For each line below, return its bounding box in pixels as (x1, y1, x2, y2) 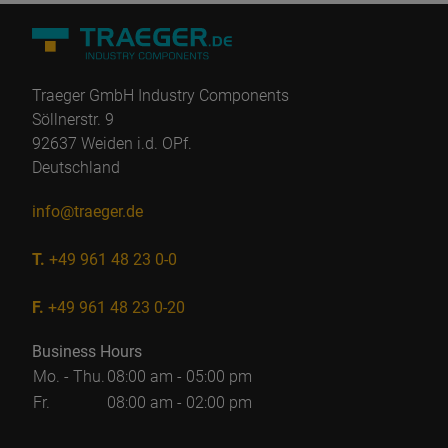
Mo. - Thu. (33, 367, 105, 386)
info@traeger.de (32, 202, 143, 221)
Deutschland (32, 158, 120, 177)
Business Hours (32, 342, 142, 361)
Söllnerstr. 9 (32, 110, 114, 129)
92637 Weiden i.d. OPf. (32, 134, 192, 153)
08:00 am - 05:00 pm (107, 367, 252, 386)
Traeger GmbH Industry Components (32, 86, 289, 105)
